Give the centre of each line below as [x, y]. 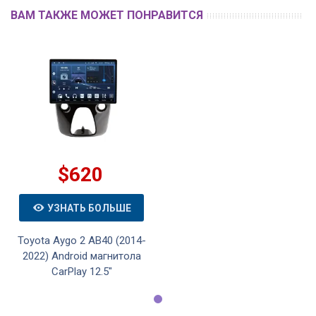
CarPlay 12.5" [81, 272]
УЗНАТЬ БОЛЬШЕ [89, 208]
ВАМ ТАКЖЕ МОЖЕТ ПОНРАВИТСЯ [107, 16]
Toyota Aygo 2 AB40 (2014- [81, 241]
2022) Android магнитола [81, 256]
